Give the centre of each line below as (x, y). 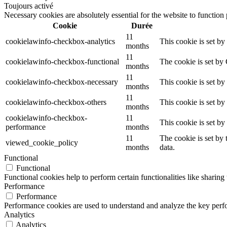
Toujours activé (29, 6)
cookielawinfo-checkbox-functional (62, 62)
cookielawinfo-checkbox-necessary (62, 82)
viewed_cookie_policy (42, 143)
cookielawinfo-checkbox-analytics (60, 42)
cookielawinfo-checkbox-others (56, 102)
